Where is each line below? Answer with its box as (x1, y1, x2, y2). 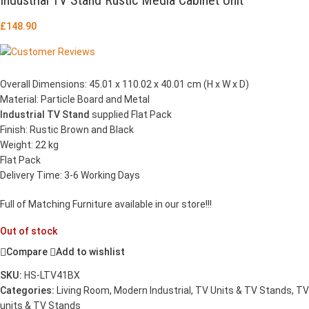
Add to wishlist (56, 246, 125, 258)
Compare (6, 246, 48, 258)
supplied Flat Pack (90, 108, 172, 120)
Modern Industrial (114, 284, 191, 296)
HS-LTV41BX (24, 269, 80, 281)
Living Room (57, 284, 110, 296)
